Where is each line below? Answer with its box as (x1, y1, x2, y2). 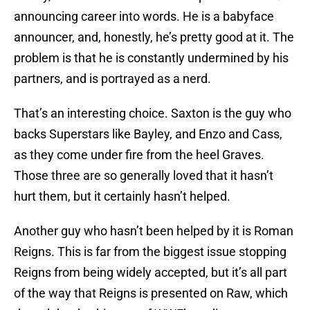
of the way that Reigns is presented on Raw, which (14, 286, 288, 301)
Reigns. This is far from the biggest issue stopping (14, 244, 286, 259)
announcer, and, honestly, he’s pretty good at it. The (14, 30, 294, 45)
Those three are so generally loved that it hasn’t (14, 168, 273, 183)
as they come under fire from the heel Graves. (14, 147, 264, 163)
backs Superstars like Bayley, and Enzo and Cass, (14, 127, 282, 142)
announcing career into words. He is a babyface (14, 9, 274, 24)
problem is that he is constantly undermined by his (14, 51, 289, 66)
